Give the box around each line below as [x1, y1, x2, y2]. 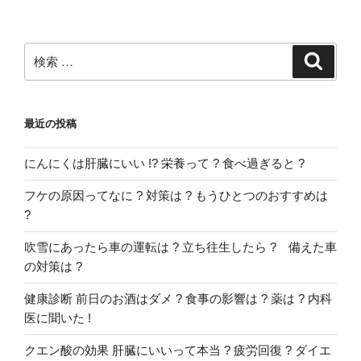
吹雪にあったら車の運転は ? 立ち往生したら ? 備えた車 [24, 240, 337, 254]
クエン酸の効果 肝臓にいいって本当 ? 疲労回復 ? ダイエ [24, 343, 331, 357]
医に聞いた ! [24, 311, 91, 325]
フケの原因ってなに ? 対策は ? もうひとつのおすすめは [24, 189, 328, 202]
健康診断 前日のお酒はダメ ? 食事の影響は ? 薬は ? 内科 [24, 292, 332, 305]
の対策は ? [24, 259, 82, 273]
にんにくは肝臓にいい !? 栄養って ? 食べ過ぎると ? [24, 156, 305, 170]
